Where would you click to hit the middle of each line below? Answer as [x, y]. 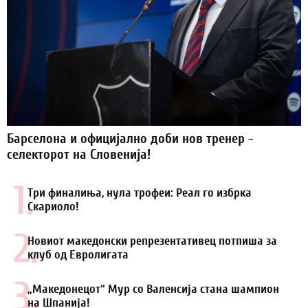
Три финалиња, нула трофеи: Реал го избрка [140, 193]
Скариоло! [53, 207]
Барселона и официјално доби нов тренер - [130, 139]
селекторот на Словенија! [79, 155]
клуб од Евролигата [78, 255]
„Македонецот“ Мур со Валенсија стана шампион [153, 289]
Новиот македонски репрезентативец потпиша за [152, 241]
